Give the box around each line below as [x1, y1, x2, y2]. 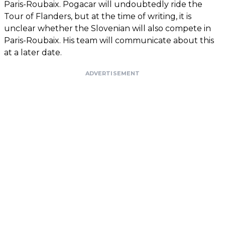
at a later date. [4, 47, 62, 57]
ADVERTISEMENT [85, 69, 140, 77]
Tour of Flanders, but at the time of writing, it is [4, 11, 191, 21]
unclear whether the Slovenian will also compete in [4, 23, 211, 33]
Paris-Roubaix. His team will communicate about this [4, 35, 214, 45]
